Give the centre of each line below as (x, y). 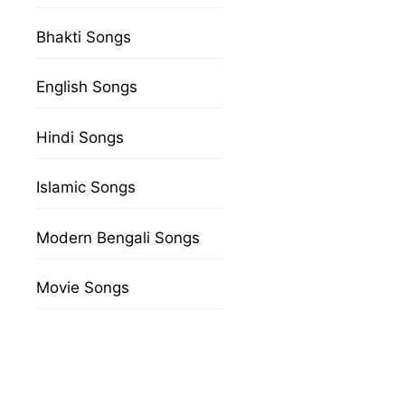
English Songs (87, 87)
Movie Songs (83, 287)
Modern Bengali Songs (118, 237)
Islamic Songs (86, 187)
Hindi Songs (80, 137)
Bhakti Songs (84, 37)
